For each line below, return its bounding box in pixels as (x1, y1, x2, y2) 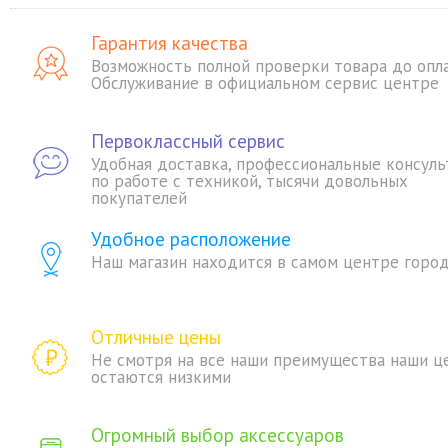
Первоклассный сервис (91, 129, 285, 153)
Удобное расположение (91, 227, 291, 251)
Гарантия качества (91, 31, 248, 55)
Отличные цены (91, 325, 221, 349)
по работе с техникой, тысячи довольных (91, 170, 408, 192)
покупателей (91, 187, 187, 209)
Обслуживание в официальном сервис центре (91, 72, 439, 94)
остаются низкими (91, 366, 231, 388)
